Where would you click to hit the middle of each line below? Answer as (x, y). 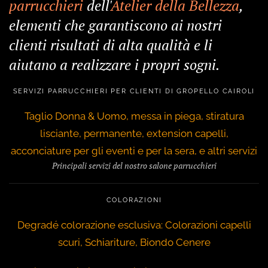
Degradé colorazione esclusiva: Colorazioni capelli (134, 225)
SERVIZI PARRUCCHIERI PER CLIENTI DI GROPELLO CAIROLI (134, 92)
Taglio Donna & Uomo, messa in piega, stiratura (134, 116)
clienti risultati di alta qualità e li (111, 45)
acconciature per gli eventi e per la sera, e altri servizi (134, 151)
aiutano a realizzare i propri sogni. (115, 65)
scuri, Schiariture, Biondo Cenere (134, 243)
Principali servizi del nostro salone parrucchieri (134, 166)
